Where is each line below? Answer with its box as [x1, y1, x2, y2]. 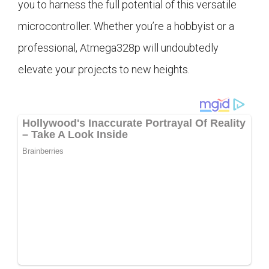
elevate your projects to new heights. [18, 63, 190, 76]
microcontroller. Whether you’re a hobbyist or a [18, 20, 234, 33]
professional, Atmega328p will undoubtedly [18, 41, 219, 55]
